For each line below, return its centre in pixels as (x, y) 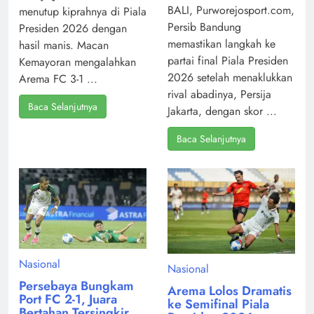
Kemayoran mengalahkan (77, 62)
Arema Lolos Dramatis (230, 291)
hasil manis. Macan (64, 45)
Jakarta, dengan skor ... (222, 111)
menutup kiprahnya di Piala (83, 11)
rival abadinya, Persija (219, 95)
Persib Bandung (204, 27)
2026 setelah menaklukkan (230, 78)
